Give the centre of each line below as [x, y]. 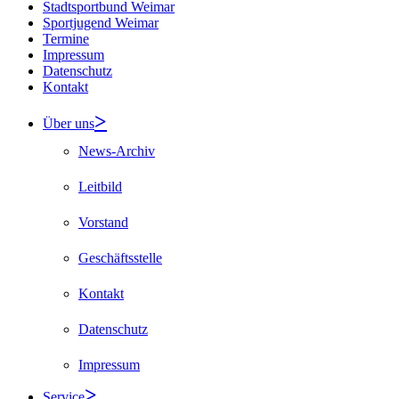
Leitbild [100, 186]
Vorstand [103, 222]
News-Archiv [117, 151]
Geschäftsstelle [120, 257]
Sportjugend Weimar [101, 22]
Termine [66, 38]
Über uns [69, 123]
